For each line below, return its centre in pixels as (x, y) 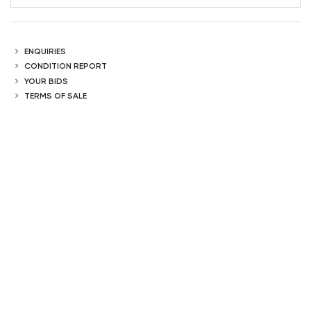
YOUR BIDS (46, 81)
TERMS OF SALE (56, 96)
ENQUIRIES (45, 51)
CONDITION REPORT (66, 66)
